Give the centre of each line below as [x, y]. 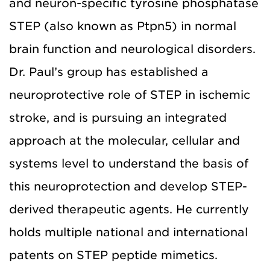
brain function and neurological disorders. [132, 49]
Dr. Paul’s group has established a [109, 72]
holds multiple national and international [128, 232]
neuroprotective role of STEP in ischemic [130, 95]
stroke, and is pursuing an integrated [118, 118]
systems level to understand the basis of [129, 163]
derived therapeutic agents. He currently [129, 209]
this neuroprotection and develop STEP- [128, 186]
